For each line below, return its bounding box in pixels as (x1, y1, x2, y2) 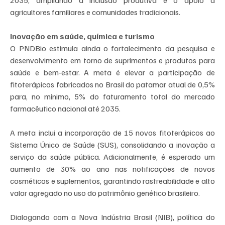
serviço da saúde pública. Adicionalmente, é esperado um (10, 152, 215, 162)
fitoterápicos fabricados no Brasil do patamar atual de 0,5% (10, 79, 215, 90)
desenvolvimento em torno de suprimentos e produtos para (10, 55, 215, 66)
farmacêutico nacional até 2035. (10, 103, 121, 114)
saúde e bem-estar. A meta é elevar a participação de (10, 67, 215, 78)
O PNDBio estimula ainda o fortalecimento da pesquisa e (10, 43, 215, 54)
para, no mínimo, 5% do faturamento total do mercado (10, 91, 215, 102)
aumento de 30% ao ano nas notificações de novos (10, 164, 215, 174)
